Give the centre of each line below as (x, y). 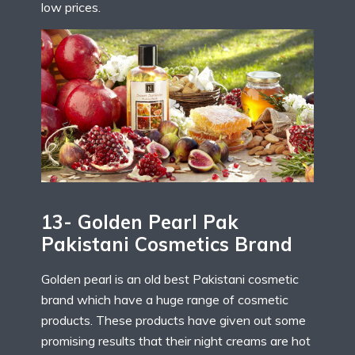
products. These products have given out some (174, 320)
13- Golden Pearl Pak (140, 221)
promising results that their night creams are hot (176, 340)
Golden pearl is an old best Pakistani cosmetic (170, 279)
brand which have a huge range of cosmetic (165, 299)
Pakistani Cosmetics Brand (167, 244)
